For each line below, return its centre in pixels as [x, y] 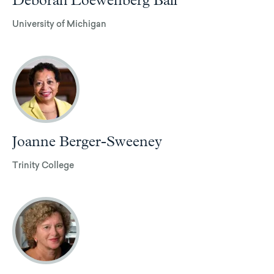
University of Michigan [59, 25]
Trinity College [43, 166]
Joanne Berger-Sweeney [87, 142]
